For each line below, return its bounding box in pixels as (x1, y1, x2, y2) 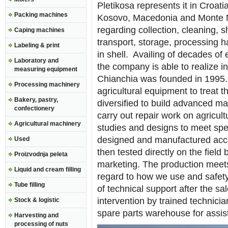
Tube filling (14, 181, 45, 188)
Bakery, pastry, (14, 96, 58, 103)
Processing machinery (14, 81, 80, 88)
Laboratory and (14, 57, 59, 64)
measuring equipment (14, 66, 77, 73)
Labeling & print (14, 42, 60, 49)
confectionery (14, 105, 54, 112)
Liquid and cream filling (14, 166, 81, 173)
